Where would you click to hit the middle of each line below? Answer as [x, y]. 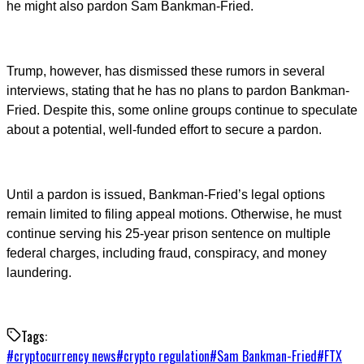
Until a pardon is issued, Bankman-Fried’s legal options [166, 195]
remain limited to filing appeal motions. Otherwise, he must [174, 214]
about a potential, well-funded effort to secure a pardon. [164, 130]
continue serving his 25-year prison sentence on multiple [169, 234]
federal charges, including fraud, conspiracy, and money [167, 253]
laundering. [39, 273]
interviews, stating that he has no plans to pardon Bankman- [178, 91]
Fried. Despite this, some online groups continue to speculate [182, 110]
